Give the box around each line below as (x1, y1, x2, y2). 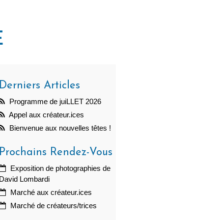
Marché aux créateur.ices (8, 189, 92, 197)
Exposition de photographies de (8, 165, 110, 173)
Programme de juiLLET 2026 (7, 98, 101, 106)
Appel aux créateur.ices (7, 111, 84, 119)
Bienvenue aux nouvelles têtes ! (7, 124, 111, 133)
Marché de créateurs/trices (8, 202, 97, 210)
